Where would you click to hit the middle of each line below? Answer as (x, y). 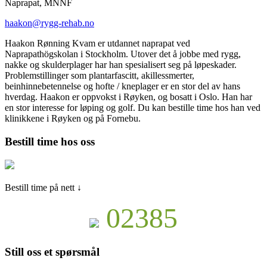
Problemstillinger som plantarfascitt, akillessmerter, (100, 76)
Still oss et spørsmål (52, 252)
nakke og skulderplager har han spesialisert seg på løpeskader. (121, 65)
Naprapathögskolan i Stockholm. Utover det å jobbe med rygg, (123, 54)
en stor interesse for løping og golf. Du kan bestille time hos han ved (133, 108)
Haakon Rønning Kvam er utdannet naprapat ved (97, 44)
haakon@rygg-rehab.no (49, 23)
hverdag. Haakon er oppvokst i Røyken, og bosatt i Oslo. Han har (128, 97)
